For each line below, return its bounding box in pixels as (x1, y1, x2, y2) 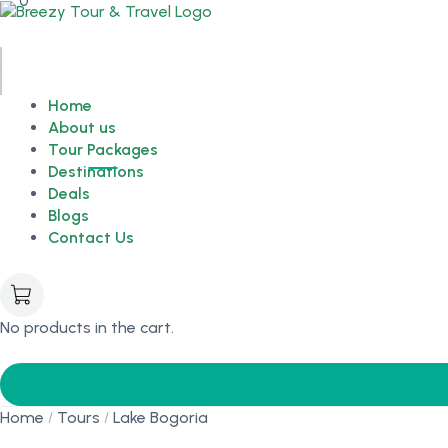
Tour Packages (48, 140, 158, 159)
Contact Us (48, 228, 134, 247)
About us (48, 118, 116, 137)
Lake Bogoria (113, 408, 208, 427)
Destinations (48, 162, 144, 181)
